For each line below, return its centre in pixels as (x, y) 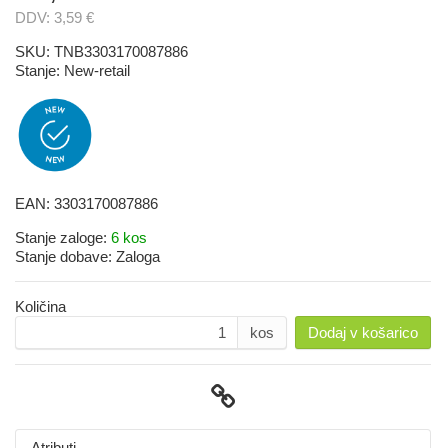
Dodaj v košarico (362, 332)
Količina (40, 306)
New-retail (97, 70)
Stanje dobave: (65, 256)
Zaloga (138, 256)
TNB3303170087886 (121, 51)
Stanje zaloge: (63, 237)
